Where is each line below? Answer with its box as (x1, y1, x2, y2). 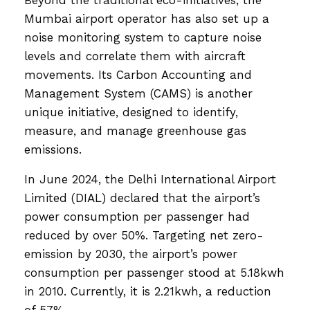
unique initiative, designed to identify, (24, 104, 238, 119)
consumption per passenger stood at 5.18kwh (24, 265, 284, 280)
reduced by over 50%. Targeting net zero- (24, 228, 264, 242)
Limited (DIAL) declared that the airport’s (24, 190, 260, 205)
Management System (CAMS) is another (24, 86, 253, 100)
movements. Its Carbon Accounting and (24, 67, 252, 82)
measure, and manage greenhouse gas (24, 123, 246, 138)
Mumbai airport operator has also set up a (24, 11, 269, 26)
